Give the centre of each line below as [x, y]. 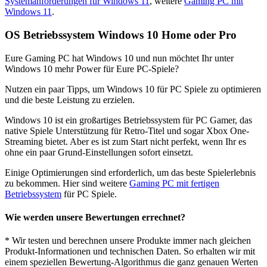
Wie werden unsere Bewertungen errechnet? [95, 218]
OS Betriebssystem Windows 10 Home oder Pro [121, 35]
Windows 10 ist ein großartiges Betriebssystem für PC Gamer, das [128, 120]
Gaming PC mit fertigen [174, 183]
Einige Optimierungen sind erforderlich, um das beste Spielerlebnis [130, 172]
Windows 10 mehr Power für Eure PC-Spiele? [92, 69]
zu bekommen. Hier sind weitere [67, 183]
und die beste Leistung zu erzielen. [70, 100]
